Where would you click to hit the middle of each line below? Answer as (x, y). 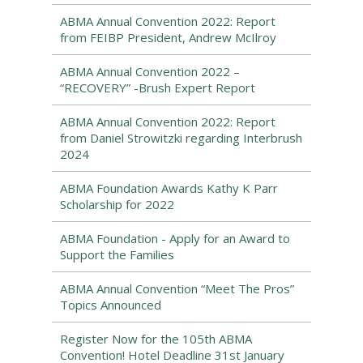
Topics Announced (111, 305)
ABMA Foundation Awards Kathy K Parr (169, 188)
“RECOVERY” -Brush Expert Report (158, 88)
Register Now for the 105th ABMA (156, 339)
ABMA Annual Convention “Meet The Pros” (177, 288)
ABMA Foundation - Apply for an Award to (175, 238)
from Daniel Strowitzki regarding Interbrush (181, 138)
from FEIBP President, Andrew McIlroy (168, 37)
